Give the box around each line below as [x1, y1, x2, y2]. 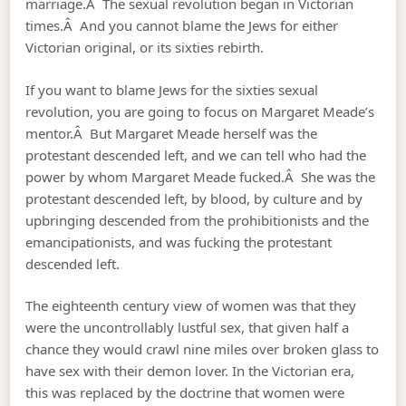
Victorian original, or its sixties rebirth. [25, 38, 265, 57]
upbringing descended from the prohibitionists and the [25, 210, 370, 229]
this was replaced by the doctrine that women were [25, 383, 345, 402]
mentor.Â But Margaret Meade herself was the [25, 123, 318, 142]
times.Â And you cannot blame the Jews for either [25, 16, 339, 35]
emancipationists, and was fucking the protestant [25, 232, 333, 251]
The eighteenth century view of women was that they [25, 296, 357, 315]
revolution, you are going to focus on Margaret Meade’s [25, 101, 375, 121]
